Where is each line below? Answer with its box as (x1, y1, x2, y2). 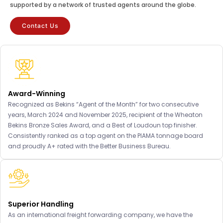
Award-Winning (8, 89, 65, 99)
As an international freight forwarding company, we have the (8, 211, 193, 220)
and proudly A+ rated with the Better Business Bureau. (8, 142, 171, 151)
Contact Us (22, 22, 58, 30)
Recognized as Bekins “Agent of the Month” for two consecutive (8, 100, 199, 109)
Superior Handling (8, 199, 74, 210)
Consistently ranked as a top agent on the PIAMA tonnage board (8, 131, 203, 140)
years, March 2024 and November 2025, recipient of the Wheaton (8, 111, 203, 119)
